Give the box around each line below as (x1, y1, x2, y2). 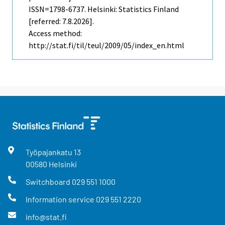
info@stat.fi (25, 212, 67, 222)
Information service (25, 194, 96, 204)
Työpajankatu (25, 147, 74, 157)
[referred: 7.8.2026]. (29, 16, 94, 26)
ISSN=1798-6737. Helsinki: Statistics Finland (29, 4, 179, 14)
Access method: (29, 28, 82, 38)
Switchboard (25, 177, 72, 187)
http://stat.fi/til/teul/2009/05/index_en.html (29, 40, 184, 50)
